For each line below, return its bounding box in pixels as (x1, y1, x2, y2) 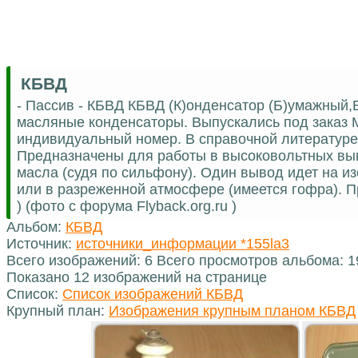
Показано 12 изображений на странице (6, 268, 267, 285)
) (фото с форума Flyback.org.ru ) (17, 197, 237, 214)
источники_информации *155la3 (76, 235, 289, 252)
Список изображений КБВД (62, 285, 243, 302)
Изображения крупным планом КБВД (109, 302, 356, 319)
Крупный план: (6, 302, 109, 319)
